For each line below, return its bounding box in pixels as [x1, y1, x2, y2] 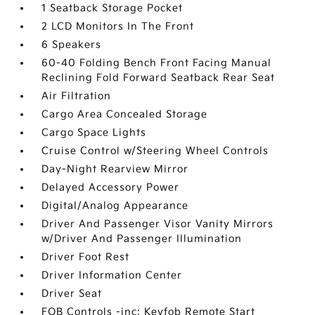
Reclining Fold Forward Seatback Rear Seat [41, 72, 276, 84]
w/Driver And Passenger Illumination [41, 233, 243, 245]
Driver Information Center [41, 269, 183, 281]
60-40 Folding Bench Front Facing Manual [41, 57, 272, 69]
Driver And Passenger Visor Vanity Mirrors [41, 218, 274, 230]
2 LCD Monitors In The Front [41, 20, 195, 32]
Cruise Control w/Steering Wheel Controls [41, 145, 269, 157]
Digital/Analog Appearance [41, 200, 189, 212]
